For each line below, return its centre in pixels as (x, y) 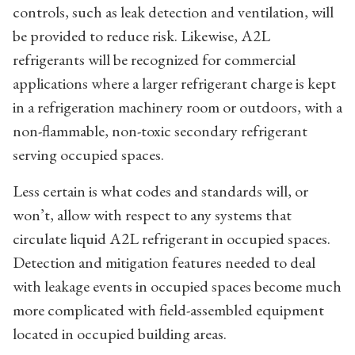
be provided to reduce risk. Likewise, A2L (141, 35)
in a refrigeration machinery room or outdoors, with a (177, 107)
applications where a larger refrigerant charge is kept (174, 83)
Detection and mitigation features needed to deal (164, 262)
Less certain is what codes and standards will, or (160, 191)
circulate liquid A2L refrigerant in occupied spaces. (172, 238)
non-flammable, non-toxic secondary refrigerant (160, 130)
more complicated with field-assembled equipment (168, 309)
